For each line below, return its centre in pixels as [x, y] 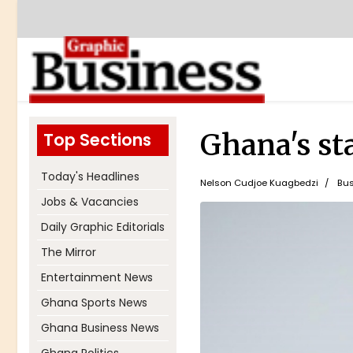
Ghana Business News [100, 328]
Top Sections [97, 140]
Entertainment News [97, 277]
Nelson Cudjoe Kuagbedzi [259, 183]
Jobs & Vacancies [90, 202]
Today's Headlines [90, 176]
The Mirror [69, 252]
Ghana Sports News [94, 303]
